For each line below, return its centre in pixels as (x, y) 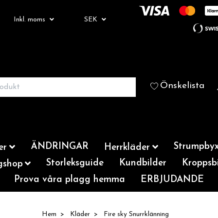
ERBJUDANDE (172, 180)
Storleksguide (75, 163)
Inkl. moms (30, 19)
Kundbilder (143, 163)
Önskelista (182, 86)
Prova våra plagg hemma (70, 180)
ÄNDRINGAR (60, 147)
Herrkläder (127, 148)
